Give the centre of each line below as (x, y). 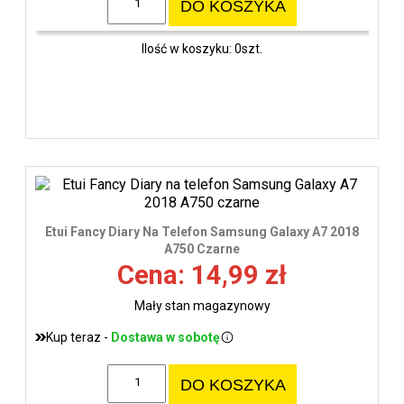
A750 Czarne (202, 248)
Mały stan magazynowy (202, 305)
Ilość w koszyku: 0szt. (202, 49)
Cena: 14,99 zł (202, 275)
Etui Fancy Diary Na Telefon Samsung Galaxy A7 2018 (202, 231)
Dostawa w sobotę (165, 337)
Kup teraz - (78, 337)
